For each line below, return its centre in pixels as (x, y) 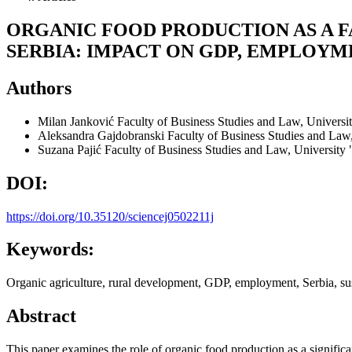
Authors (39, 88)
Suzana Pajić (71, 149)
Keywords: (50, 249)
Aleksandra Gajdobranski (103, 135)
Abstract (41, 316)
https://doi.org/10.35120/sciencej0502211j (110, 216)
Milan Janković (77, 121)
